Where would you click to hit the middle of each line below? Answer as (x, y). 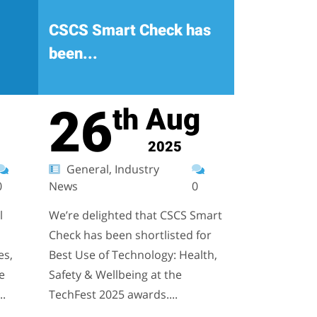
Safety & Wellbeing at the (115, 275)
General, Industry (111, 169)
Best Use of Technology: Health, (133, 255)
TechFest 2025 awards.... (113, 294)
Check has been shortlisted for (130, 235)
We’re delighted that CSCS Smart (135, 215)
